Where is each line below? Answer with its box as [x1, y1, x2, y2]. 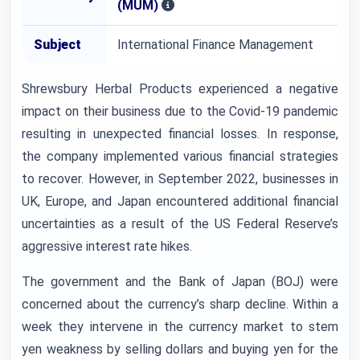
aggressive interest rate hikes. [22, 239, 192, 254]
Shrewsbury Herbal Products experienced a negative [22, 81, 338, 96]
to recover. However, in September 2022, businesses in [22, 171, 338, 186]
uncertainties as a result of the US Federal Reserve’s [22, 216, 338, 231]
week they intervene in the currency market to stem [22, 319, 338, 334]
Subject [34, 37, 81, 52]
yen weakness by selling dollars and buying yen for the [22, 342, 338, 357]
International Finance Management [117, 37, 313, 52]
